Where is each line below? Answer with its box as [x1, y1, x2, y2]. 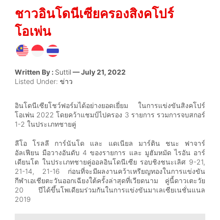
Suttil [55, 67, 71, 76]
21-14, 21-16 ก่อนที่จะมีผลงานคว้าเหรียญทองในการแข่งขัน [15, 166, 205, 175]
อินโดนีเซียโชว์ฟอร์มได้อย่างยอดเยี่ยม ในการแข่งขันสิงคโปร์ [15, 101, 205, 110]
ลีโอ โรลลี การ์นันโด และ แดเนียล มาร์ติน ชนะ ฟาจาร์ [15, 138, 205, 147]
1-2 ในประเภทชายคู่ [15, 119, 78, 128]
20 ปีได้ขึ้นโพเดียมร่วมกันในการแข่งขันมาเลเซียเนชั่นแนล [15, 185, 205, 194]
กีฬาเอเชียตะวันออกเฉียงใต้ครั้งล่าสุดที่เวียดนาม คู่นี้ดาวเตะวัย [15, 176, 205, 185]
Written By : [15, 67, 55, 76]
